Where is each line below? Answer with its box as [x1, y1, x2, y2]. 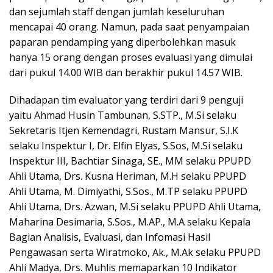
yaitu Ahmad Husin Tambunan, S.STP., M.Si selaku [9, 108, 236, 122]
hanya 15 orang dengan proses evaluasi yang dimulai [9, 50, 252, 64]
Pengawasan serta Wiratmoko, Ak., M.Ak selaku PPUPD [9, 245, 261, 259]
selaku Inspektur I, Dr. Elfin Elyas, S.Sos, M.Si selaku [9, 138, 243, 152]
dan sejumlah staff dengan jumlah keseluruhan [9, 4, 224, 18]
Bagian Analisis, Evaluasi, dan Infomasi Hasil [9, 230, 210, 244]
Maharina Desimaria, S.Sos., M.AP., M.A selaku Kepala [9, 214, 250, 229]
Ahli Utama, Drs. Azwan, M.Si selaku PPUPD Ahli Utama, [9, 199, 261, 213]
